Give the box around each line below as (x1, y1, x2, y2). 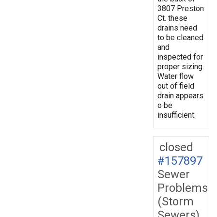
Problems (157, 181, 208, 195)
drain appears (157, 91, 203, 100)
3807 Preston (157, 3, 204, 13)
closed (159, 140, 193, 154)
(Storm (157, 194, 194, 208)
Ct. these (157, 13, 187, 23)
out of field (157, 81, 194, 91)
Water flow (157, 71, 194, 81)
